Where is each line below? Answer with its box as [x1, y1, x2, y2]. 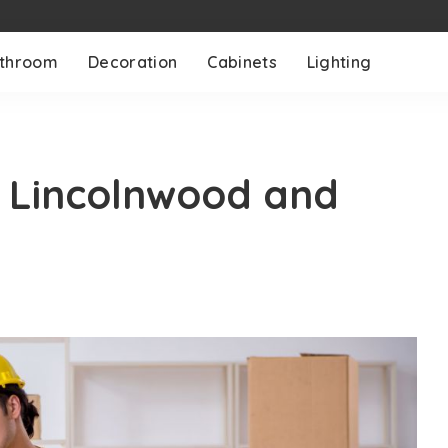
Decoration [88, 52, 178, 72]
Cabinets [207, 52, 277, 72]
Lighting [306, 52, 372, 72]
